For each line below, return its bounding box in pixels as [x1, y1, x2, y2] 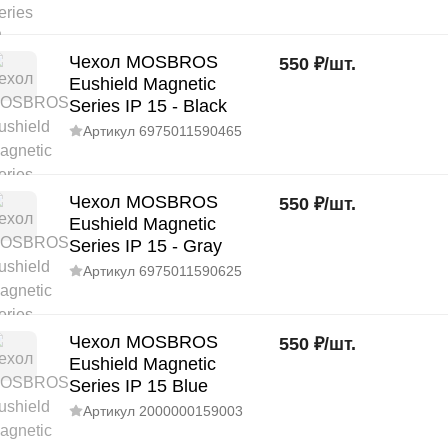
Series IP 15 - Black [69, 96, 227, 116]
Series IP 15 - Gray [69, 236, 222, 256]
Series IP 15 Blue [69, 376, 208, 396]
